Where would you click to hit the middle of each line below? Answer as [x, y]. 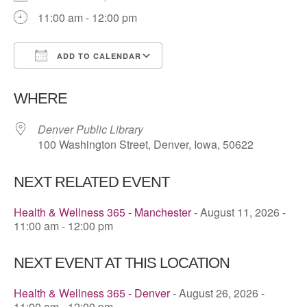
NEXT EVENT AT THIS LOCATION [122, 263]
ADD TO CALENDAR [98, 56]
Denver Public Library [90, 130]
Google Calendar [217, 81]
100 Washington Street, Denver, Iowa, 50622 [146, 145]
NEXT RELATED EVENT [91, 182]
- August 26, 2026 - [217, 293]
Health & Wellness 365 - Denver [92, 293]
